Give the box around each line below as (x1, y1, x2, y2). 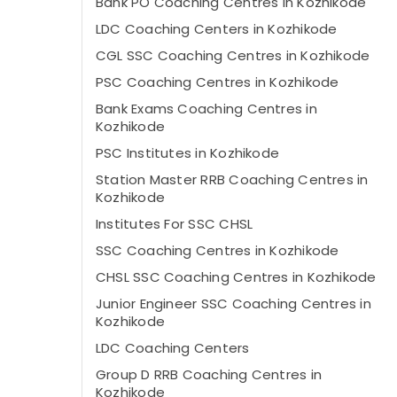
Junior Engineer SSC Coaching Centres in (96, 294, 371, 313)
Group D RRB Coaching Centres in (96, 365, 322, 384)
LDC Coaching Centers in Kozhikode (96, 19, 338, 38)
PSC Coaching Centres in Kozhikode (96, 73, 339, 91)
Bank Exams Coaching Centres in (96, 99, 317, 118)
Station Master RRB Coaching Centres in (96, 170, 369, 189)
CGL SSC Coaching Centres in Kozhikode (96, 46, 370, 65)
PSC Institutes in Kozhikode (96, 144, 280, 162)
